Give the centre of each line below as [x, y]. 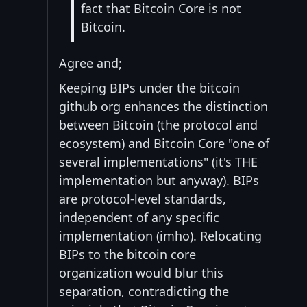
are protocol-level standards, [143, 198]
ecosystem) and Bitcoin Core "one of [164, 143]
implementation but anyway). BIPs [159, 180]
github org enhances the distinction [163, 106]
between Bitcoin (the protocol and [158, 124]
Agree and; [90, 63]
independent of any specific [139, 217]
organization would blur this [141, 272]
